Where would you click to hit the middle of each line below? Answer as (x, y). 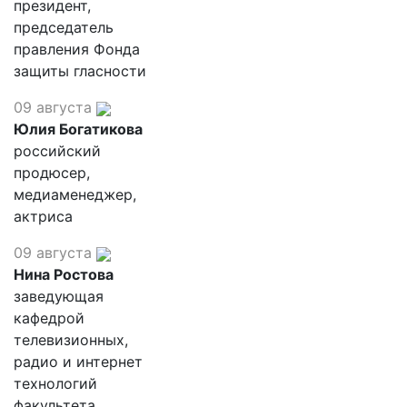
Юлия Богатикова (78, 129)
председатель (64, 27)
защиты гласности (80, 71)
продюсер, (52, 173)
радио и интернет (78, 362)
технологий (55, 383)
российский (57, 151)
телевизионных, (71, 340)
